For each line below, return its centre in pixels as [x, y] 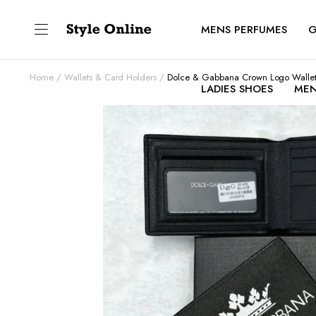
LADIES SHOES [237, 89]
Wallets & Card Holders [110, 77]
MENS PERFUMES [244, 30]
